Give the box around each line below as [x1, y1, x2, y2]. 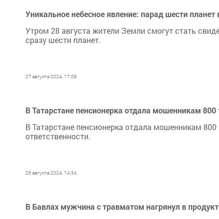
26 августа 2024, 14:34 [25, 170, 77, 176]
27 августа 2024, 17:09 [25, 73, 77, 80]
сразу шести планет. [25, 35, 101, 45]
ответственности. [25, 131, 90, 141]
